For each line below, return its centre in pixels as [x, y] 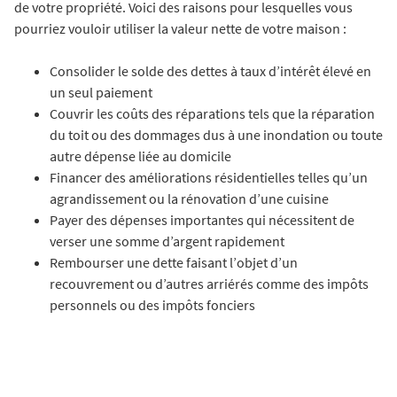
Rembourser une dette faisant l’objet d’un [174, 263]
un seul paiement [101, 93]
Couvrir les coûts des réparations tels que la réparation [212, 114]
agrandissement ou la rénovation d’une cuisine [189, 199]
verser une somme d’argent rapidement [167, 241]
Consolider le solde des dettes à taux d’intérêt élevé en [210, 71]
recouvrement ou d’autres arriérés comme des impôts [209, 284]
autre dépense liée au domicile [140, 156]
